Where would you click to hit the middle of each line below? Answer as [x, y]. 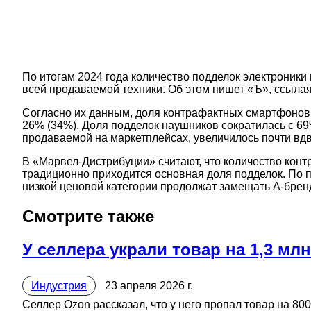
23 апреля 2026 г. [149, 286]
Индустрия [59, 286]
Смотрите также [88, 217]
